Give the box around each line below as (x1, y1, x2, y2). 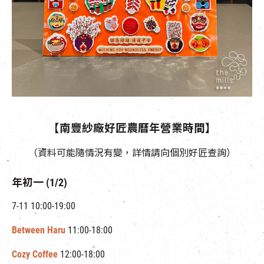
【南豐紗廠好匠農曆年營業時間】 (48, 122, 216, 135)
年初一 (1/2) (12, 176, 67, 189)
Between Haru (12, 225, 65, 236)
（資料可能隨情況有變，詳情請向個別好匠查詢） (28, 147, 236, 159)
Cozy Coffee (12, 249, 58, 260)
